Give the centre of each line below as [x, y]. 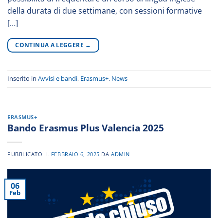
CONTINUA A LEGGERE [50, 45]
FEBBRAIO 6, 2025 [75, 154]
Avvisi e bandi [58, 79]
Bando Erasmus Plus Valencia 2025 [86, 128]
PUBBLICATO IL [29, 154]
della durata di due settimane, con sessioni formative [105, 10]
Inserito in [23, 79]
